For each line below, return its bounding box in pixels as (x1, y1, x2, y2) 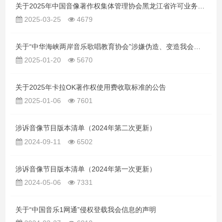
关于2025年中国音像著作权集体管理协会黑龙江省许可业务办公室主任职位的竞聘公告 (198, 1, 205, 10)
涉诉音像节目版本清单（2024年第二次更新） (15, 124, 156, 132)
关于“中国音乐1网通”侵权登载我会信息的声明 (15, 206, 156, 214)
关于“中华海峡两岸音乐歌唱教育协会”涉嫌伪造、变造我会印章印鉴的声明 (194, 42, 201, 51)
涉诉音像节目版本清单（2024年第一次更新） (15, 165, 156, 173)
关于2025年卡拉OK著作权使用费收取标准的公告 (15, 83, 166, 92)
